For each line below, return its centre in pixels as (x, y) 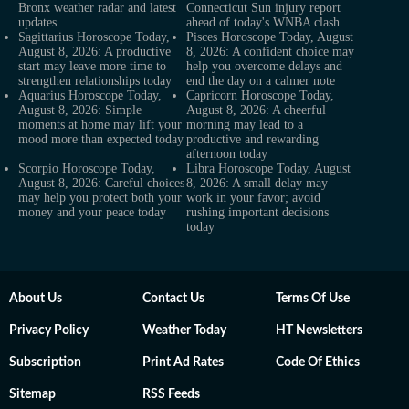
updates (37, 22)
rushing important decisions (257, 212)
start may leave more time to (92, 66)
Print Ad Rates (183, 362)
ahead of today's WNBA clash (263, 22)
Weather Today (184, 330)
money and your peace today (92, 212)
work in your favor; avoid (253, 198)
